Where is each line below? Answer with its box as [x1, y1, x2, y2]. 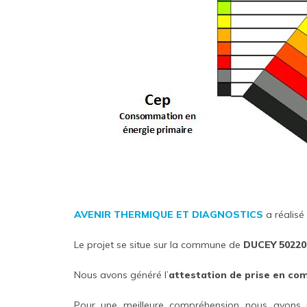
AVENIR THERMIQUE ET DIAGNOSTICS [73, 208, 263, 221]
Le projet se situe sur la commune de [73, 238, 243, 251]
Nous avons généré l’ [73, 268, 169, 281]
